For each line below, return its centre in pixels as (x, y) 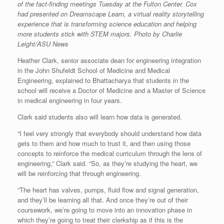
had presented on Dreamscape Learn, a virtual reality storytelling (111, 13)
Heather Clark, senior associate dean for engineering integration (109, 60)
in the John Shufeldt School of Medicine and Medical (94, 70)
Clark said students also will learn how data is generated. (100, 116)
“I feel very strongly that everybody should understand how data (109, 133)
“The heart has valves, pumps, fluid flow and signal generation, (108, 189)
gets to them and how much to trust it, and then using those (104, 143)
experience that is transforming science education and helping (107, 23)
